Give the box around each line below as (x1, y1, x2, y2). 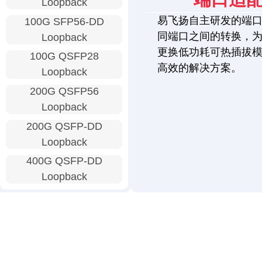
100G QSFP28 (29, 50, 99, 63)
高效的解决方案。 (157, 62, 242, 74)
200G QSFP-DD (26, 120, 102, 132)
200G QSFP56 (29, 85, 99, 98)
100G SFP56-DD (24, 15, 104, 27)
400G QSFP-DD (26, 155, 102, 167)
